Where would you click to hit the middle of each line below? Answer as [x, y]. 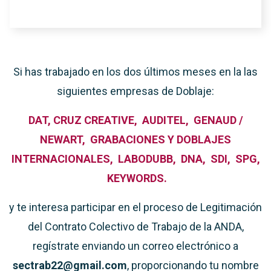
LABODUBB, [147, 159]
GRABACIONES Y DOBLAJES [159, 139]
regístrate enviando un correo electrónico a [135, 246]
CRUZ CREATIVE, [96, 120]
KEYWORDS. [135, 178]
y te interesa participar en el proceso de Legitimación [135, 207]
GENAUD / [217, 120]
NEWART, [64, 139]
